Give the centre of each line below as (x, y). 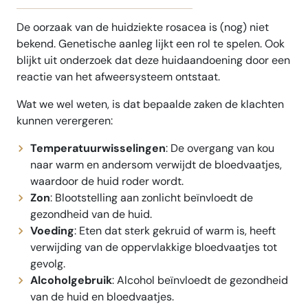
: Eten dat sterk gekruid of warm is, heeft (175, 231)
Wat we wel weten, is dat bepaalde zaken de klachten (150, 104)
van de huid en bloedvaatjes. (102, 297)
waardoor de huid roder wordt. (107, 181)
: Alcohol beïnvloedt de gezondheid (200, 280)
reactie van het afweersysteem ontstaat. (118, 77)
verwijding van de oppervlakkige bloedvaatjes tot (154, 247)
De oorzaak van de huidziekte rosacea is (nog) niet (143, 27)
